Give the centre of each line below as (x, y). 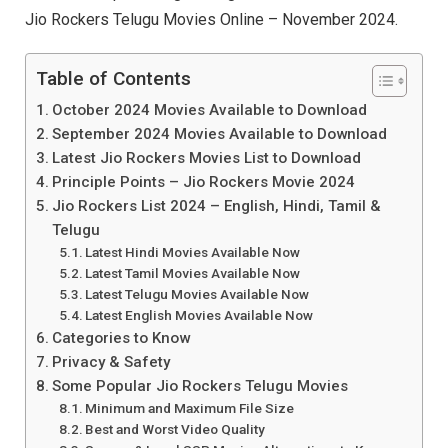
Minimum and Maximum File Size (190, 408)
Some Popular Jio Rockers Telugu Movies (200, 386)
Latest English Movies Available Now (199, 315)
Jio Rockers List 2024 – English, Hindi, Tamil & (217, 206)
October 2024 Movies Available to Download (210, 110)
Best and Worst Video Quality (175, 429)
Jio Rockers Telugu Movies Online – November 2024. (211, 19)
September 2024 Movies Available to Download (220, 134)
